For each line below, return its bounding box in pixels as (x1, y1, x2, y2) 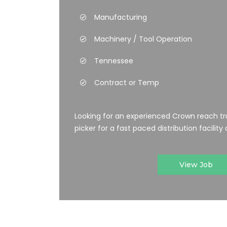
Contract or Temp (94, 78, 159, 88)
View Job (179, 160, 213, 169)
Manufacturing (94, 12, 147, 22)
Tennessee (94, 56, 133, 66)
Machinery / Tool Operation (94, 34, 192, 44)
